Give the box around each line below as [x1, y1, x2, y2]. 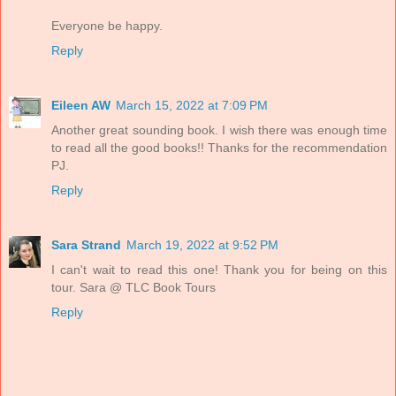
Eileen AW [51, 98, 110, 113]
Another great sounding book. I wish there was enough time [51, 123, 387, 138]
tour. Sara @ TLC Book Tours [51, 280, 216, 295]
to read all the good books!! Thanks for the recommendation [51, 141, 387, 156]
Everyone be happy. [51, 19, 163, 34]
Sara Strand [51, 238, 121, 253]
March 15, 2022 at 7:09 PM [116, 98, 268, 113]
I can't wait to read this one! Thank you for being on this [51, 263, 387, 278]
